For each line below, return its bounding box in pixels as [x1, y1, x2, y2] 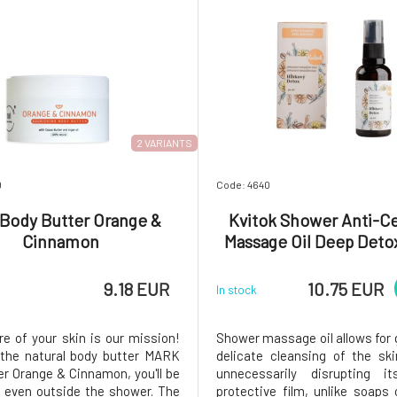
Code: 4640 [216, 178, 270, 191]
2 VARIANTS [136, 136, 192, 149]
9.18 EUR [104, 277, 169, 300]
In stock [216, 282, 257, 297]
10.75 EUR [307, 277, 384, 300]
